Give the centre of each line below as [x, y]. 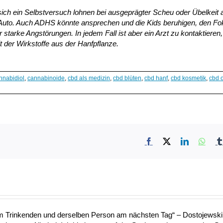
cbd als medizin [89, 78]
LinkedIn [202, 141]
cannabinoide [46, 78]
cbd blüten [127, 78]
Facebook [167, 141]
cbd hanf [156, 78]
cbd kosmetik [188, 78]
